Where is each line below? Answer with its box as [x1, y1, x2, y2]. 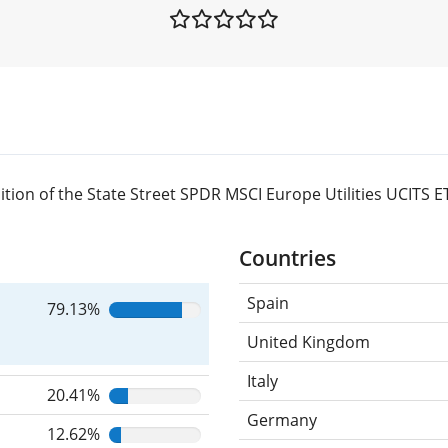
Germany [247, 408, 317, 431]
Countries [239, 243, 336, 272]
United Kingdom [247, 330, 370, 353]
